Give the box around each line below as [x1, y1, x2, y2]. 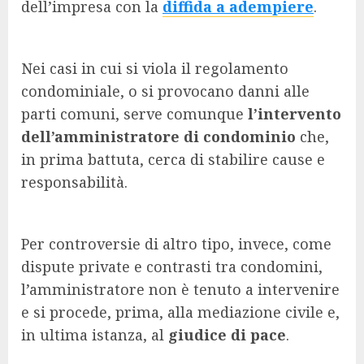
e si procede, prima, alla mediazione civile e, [21, 302, 340, 323]
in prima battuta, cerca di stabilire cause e [21, 149, 325, 170]
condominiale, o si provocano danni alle [21, 81, 310, 102]
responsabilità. [21, 172, 128, 193]
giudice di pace [168, 325, 286, 345]
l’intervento [248, 104, 341, 124]
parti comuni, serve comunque [21, 104, 248, 124]
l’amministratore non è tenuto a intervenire [21, 279, 340, 300]
